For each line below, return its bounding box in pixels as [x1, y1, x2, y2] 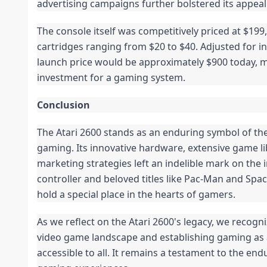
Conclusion [37, 98, 90, 112]
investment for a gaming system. [37, 71, 185, 85]
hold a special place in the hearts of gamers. [37, 188, 235, 201]
